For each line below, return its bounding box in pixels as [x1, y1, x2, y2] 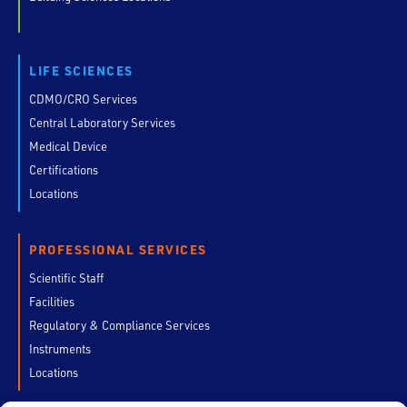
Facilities [29, 293, 74, 309]
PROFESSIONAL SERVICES [29, 241, 207, 258]
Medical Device [29, 138, 107, 154]
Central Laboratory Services [29, 114, 175, 130]
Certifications [29, 162, 98, 177]
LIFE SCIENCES [29, 62, 134, 79]
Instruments [29, 341, 91, 356]
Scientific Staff [29, 270, 104, 285]
